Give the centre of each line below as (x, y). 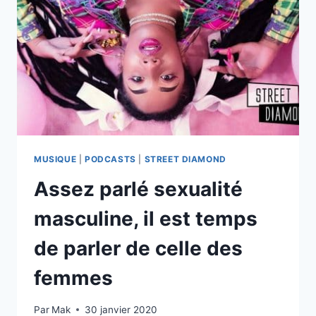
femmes (73, 278)
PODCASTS (110, 159)
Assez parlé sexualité (138, 189)
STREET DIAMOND (185, 159)
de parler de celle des (138, 249)
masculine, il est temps (146, 219)
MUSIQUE (55, 159)
